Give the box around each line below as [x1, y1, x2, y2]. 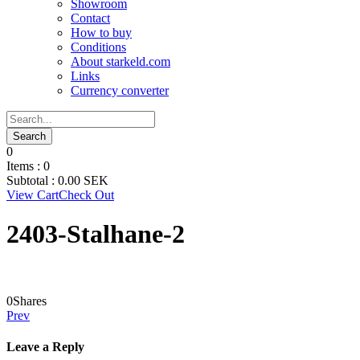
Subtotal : [6, 174, 58, 187]
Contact [71, 11, 110, 25]
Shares [13, 293, 47, 308]
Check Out [59, 188, 114, 202]
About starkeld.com [71, 55, 170, 68]
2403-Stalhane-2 [6, 219, 185, 249]
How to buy [71, 26, 132, 39]
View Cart [6, 188, 59, 202]
